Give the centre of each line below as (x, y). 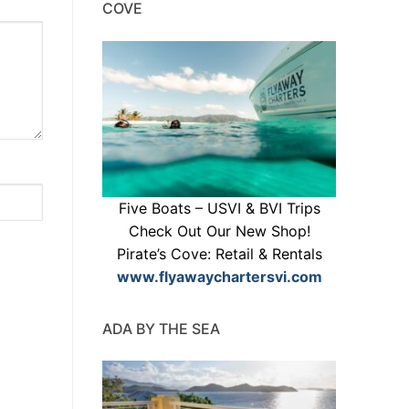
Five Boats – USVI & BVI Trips (219, 208)
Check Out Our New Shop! (219, 231)
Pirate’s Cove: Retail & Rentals (219, 253)
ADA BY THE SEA (161, 328)
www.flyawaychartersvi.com (219, 276)
